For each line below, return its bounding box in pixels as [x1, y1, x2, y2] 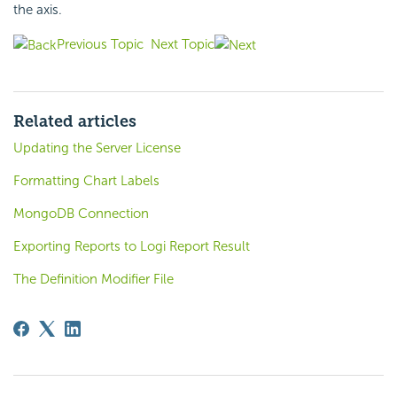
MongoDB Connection [13, 206, 149, 222]
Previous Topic [57, 36, 144, 53]
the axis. [13, 2, 62, 19]
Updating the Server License [13, 140, 181, 157]
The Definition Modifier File [13, 271, 174, 288]
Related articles [13, 112, 136, 132]
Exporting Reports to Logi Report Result [13, 238, 250, 255]
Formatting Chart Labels [13, 173, 160, 190]
